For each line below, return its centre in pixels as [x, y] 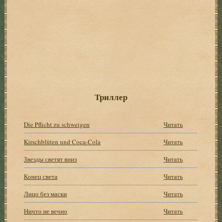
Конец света [41, 176]
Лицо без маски [46, 194]
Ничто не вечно [46, 211]
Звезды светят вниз [51, 159]
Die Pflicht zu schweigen [57, 124]
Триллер [111, 97]
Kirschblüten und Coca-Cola [62, 141]
